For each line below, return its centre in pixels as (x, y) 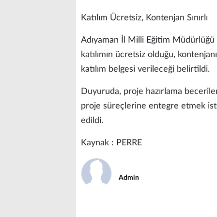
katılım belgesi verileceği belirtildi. (145, 69)
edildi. (92, 120)
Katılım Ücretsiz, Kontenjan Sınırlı (144, 18)
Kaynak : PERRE (111, 143)
